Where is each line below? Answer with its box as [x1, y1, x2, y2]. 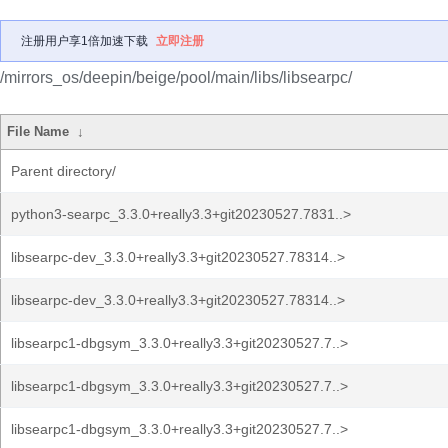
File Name [7, 124, 70, 139]
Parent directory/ [11, 163, 116, 179]
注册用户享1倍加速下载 [21, 34, 148, 48]
